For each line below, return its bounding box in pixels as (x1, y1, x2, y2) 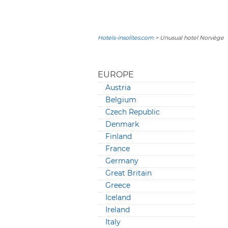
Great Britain (105, 168, 152, 178)
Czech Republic (105, 107, 160, 117)
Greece (105, 181, 130, 190)
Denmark (105, 120, 139, 129)
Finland (105, 132, 132, 141)
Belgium (105, 95, 136, 104)
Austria (105, 83, 131, 92)
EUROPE (98, 70, 134, 79)
